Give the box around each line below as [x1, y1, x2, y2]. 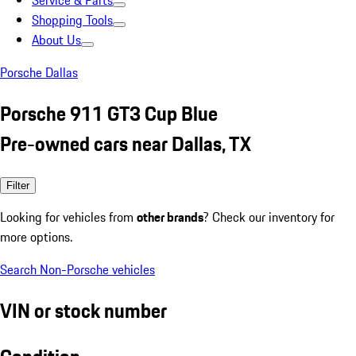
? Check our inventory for [203, 207, 335, 226]
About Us [32, 30, 81, 49]
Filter [6, 179, 29, 192]
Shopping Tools [32, 10, 113, 29]
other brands [137, 207, 203, 226]
